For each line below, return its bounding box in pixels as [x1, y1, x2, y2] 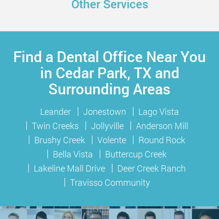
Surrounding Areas [48, 79, 171, 98]
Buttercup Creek [105, 148, 167, 160]
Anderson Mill [135, 119, 188, 131]
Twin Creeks [31, 119, 79, 131]
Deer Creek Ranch [117, 162, 186, 174]
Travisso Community [69, 176, 150, 188]
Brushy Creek [34, 133, 85, 146]
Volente [97, 133, 126, 146]
